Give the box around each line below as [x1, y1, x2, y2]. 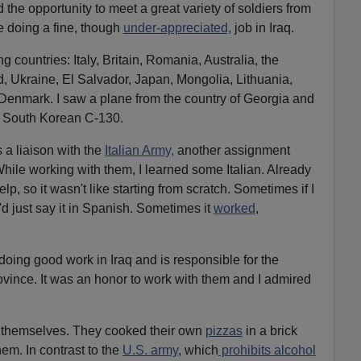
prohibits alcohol [218, 342, 316, 357]
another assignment [173, 143, 290, 157]
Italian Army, [104, 143, 174, 157]
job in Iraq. [230, 20, 294, 35]
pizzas [205, 323, 243, 338]
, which [177, 342, 218, 357]
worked [213, 201, 255, 215]
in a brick [242, 323, 297, 338]
